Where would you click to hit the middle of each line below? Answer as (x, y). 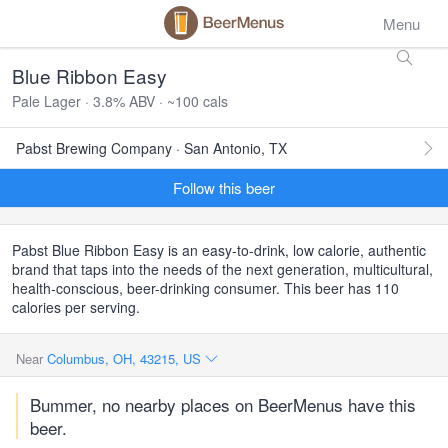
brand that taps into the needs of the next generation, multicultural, (222, 269)
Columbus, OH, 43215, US (126, 358)
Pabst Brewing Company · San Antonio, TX (151, 148)
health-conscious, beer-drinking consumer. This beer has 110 (205, 288)
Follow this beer (224, 187)
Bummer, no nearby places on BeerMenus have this (223, 404)
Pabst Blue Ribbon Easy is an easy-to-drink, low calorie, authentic (219, 250)
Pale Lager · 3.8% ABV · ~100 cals (120, 101)
